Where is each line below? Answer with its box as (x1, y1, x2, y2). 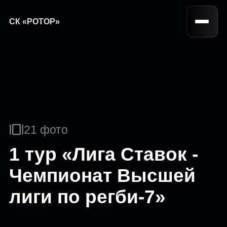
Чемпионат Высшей (9, 165, 196, 186)
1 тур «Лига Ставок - (9, 143, 199, 165)
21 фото (24, 123, 68, 136)
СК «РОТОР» (9, 17, 60, 26)
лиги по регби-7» (9, 186, 166, 207)
